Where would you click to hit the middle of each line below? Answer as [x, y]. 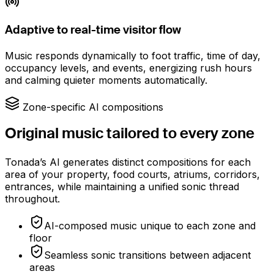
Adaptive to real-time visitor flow [93, 30]
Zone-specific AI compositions [93, 107]
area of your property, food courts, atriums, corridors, [132, 175]
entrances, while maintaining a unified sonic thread [122, 187]
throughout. [32, 199]
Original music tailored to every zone [130, 134]
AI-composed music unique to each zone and [150, 226]
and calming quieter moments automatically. [106, 80]
